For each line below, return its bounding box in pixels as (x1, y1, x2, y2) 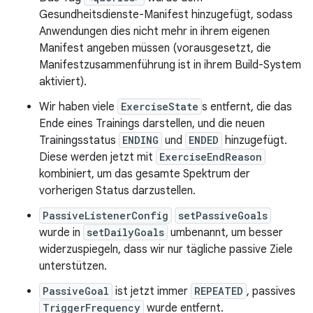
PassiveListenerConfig (43, 209, 168, 222)
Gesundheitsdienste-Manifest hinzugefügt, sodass (39, 8, 293, 22)
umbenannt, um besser (168, 226, 283, 240)
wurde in (39, 226, 83, 240)
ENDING (122, 133, 159, 147)
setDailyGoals (87, 226, 164, 239)
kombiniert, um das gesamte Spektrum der (39, 167, 250, 181)
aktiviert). (39, 75, 87, 89)
